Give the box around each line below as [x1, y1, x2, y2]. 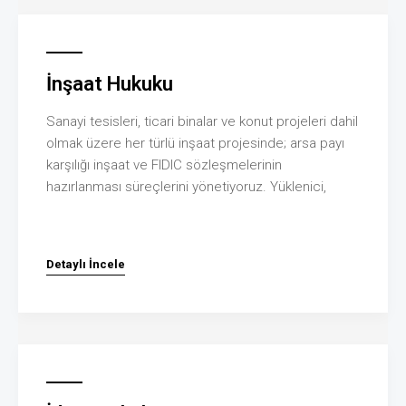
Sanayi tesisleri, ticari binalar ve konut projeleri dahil [46, 112, 358, 130]
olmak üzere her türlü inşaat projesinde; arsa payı [46, 134, 344, 151]
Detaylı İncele [46, 256, 125, 271]
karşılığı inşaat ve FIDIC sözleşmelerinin [46, 156, 282, 173]
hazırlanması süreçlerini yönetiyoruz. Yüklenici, [46, 178, 326, 195]
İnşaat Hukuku [46, 72, 173, 95]
